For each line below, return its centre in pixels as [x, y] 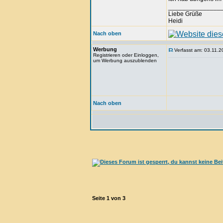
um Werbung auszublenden [125, 60]
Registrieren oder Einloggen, [126, 55]
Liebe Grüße [185, 14]
